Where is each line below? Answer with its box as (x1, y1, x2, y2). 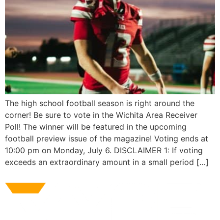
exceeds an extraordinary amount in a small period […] (5, 157, 209, 167)
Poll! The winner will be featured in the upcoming (5, 122, 187, 132)
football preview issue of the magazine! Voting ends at (5, 134, 208, 143)
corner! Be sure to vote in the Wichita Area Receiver (5, 110, 197, 120)
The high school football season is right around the (5, 98, 194, 108)
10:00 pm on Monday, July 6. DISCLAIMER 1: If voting (5, 145, 203, 155)
